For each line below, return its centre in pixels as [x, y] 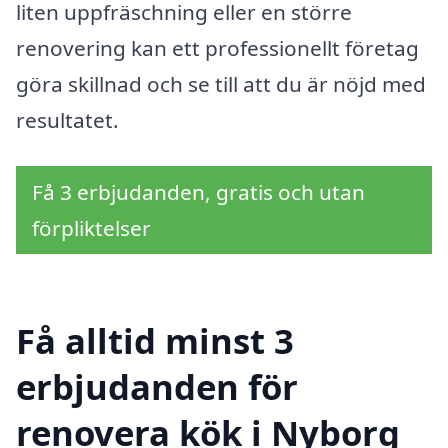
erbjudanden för [157, 387]
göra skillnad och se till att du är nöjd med [221, 83]
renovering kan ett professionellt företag [217, 47]
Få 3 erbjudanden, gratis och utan [198, 191]
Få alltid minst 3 [155, 341]
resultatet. [67, 119]
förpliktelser [91, 227]
